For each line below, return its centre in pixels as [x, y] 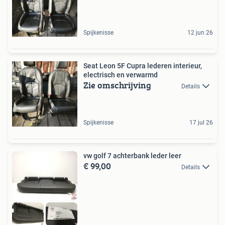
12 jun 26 [200, 32]
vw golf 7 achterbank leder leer [132, 155]
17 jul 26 [201, 122]
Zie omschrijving [117, 85]
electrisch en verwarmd [121, 75]
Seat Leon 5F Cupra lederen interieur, [143, 66]
